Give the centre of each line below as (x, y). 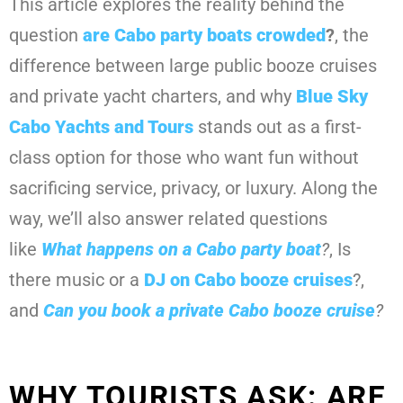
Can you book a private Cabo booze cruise (209, 311)
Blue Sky (332, 97)
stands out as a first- (278, 127)
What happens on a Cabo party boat (181, 250)
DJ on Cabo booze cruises (248, 280)
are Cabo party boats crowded (204, 36)
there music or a (76, 280)
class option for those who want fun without (184, 158)
